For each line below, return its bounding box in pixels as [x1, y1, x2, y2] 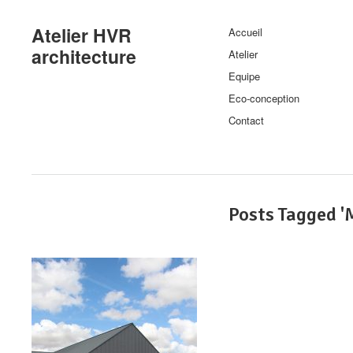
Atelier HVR [32, 22, 132, 48]
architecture [32, 43, 136, 69]
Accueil [229, 24, 262, 39]
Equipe [229, 69, 260, 84]
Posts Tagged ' [229, 203, 344, 226]
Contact [229, 113, 264, 128]
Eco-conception [229, 91, 299, 106]
